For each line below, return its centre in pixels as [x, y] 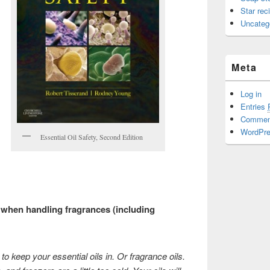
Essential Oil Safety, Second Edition [92, 137]
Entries [254, 106]
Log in [251, 94]
